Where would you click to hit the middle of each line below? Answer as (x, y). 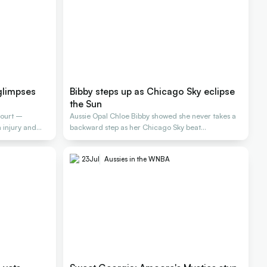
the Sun (86, 103)
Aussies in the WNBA (137, 159)
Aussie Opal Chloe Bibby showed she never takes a (153, 116)
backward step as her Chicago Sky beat (136, 127)
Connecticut (91, 138)
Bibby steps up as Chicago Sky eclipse (153, 91)
